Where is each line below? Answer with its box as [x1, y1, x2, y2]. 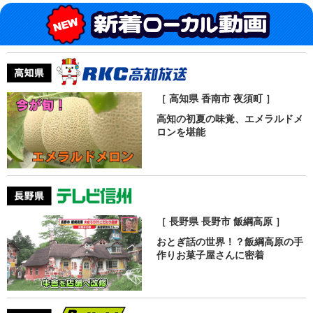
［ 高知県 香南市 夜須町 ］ [156, 93, 275, 105]
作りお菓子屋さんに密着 [156, 249, 264, 261]
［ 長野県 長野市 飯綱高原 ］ [156, 216, 285, 228]
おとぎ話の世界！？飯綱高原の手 [156, 236, 303, 248]
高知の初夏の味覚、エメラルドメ [156, 113, 303, 125]
